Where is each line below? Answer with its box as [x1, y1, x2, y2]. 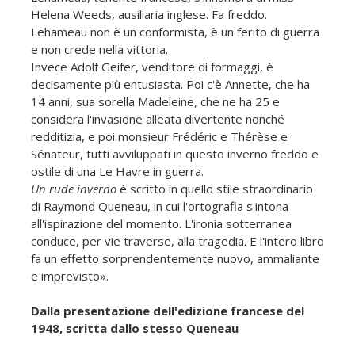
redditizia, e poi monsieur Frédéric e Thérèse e [31, 128, 88, 144]
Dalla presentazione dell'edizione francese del [31, 302, 304, 319]
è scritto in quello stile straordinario [116, 180, 313, 197]
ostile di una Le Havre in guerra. [99, 162, 204, 179]
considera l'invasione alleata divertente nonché [31, 110, 284, 127]
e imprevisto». [31, 267, 112, 284]
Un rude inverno [31, 180, 116, 197]
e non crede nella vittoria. [31, 40, 171, 57]
